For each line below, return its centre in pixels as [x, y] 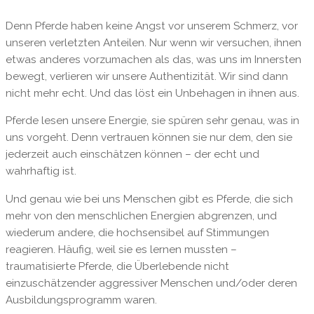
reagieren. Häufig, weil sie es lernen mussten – [121, 249]
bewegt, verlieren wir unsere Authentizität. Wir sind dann [146, 77]
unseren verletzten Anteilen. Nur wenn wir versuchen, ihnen [153, 43]
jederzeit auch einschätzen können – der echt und [132, 155]
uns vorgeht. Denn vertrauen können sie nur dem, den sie [149, 138]
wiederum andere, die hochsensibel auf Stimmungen [137, 232]
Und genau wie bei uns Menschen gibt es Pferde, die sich [149, 199]
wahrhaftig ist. [41, 171]
